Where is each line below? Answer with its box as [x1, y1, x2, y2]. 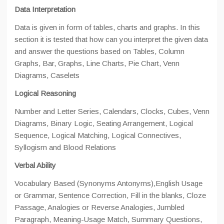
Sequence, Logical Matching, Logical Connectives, [14, 131, 181, 139]
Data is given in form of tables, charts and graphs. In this [14, 23, 200, 31]
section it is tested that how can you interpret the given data [14, 35, 208, 43]
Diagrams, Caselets [14, 71, 79, 79]
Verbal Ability [14, 161, 56, 169]
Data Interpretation [14, 5, 75, 13]
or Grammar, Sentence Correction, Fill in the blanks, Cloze [14, 191, 206, 199]
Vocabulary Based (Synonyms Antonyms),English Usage [14, 179, 202, 187]
